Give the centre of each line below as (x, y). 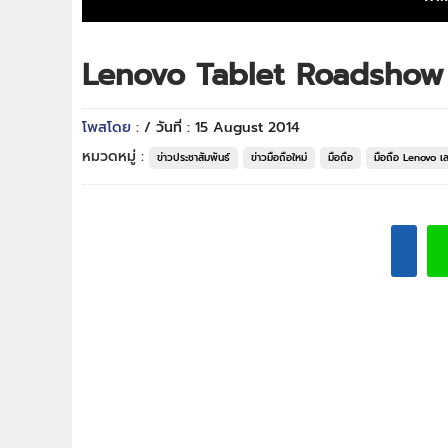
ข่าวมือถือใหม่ (279, 157)
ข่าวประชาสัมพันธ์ (193, 157)
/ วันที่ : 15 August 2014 (222, 127)
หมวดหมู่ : (115, 156)
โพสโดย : (113, 127)
